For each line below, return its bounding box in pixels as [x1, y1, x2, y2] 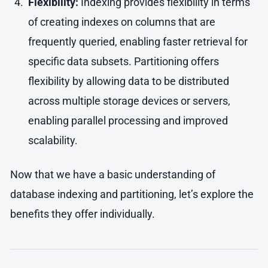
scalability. [28, 134, 78, 147]
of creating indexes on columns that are [28, 16, 215, 29]
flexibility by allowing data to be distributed [28, 75, 229, 88]
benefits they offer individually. [10, 207, 155, 220]
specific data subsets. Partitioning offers [28, 55, 219, 68]
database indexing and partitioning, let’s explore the [10, 187, 254, 200]
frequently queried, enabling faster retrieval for [28, 35, 248, 48]
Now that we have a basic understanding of [10, 167, 215, 181]
